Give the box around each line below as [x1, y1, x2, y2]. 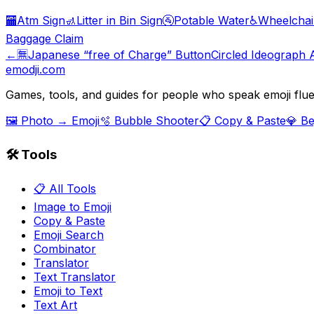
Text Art [34, 297, 77, 312]
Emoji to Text [34, 283, 102, 298]
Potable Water [174, 13, 250, 28]
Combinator [34, 241, 96, 256]
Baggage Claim [6, 32, 83, 46]
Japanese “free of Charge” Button [28, 48, 211, 62]
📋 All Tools [34, 181, 96, 196]
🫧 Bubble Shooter [100, 114, 199, 128]
